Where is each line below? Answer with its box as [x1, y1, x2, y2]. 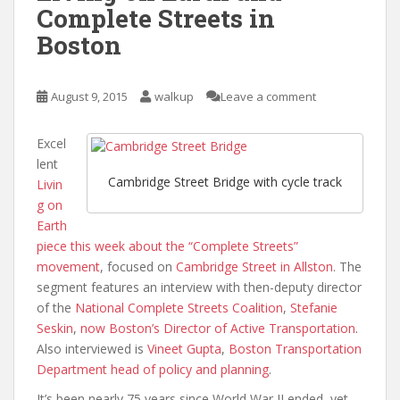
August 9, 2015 [51, 87, 128, 104]
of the [37, 298, 75, 316]
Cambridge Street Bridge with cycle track [108, 173, 342, 191]
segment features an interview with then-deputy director [37, 278, 362, 296]
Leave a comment [221, 87, 316, 104]
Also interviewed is [37, 339, 147, 357]
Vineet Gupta [147, 339, 221, 357]
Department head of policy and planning [37, 360, 269, 378]
